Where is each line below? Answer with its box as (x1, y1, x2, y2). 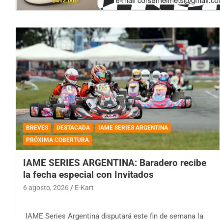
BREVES (26, 124, 48, 131)
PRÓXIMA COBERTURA (26, 136, 89, 143)
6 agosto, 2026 (23, 183, 69, 192)
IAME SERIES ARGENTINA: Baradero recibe (23, 157, 206, 168)
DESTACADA (56, 124, 90, 131)
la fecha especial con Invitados (23, 168, 154, 180)
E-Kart (75, 183, 94, 192)
